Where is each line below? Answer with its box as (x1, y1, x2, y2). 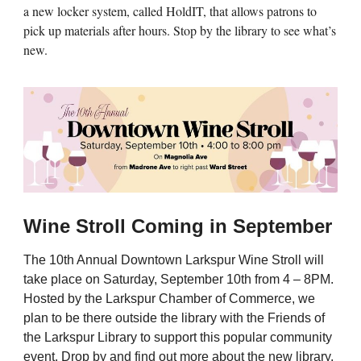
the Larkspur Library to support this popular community (23, 330, 332, 344)
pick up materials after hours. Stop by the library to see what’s (23, 21, 336, 39)
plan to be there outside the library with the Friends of (23, 310, 325, 325)
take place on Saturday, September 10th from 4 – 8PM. (23, 272, 334, 286)
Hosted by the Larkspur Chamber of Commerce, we (23, 291, 315, 305)
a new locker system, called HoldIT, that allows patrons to (23, 2, 317, 19)
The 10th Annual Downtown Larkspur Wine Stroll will (23, 252, 324, 267)
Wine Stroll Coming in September (23, 214, 332, 237)
